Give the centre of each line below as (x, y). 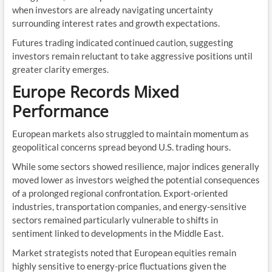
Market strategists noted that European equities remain (124, 253)
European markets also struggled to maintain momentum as (130, 134)
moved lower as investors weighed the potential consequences (136, 180)
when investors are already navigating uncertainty (112, 10)
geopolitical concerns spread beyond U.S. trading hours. (121, 147)
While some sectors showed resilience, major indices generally (135, 167)
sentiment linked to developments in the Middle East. (117, 233)
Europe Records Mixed (95, 92)
